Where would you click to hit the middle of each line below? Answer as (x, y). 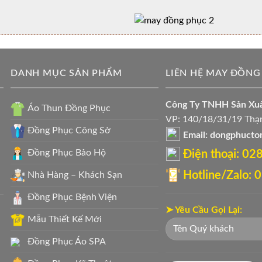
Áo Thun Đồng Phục (69, 108)
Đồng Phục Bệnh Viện (72, 197)
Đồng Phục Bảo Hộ (67, 152)
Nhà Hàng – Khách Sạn (75, 175)
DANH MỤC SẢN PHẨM (66, 73)
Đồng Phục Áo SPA (67, 241)
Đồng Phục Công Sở (69, 130)
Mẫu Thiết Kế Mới (65, 219)
